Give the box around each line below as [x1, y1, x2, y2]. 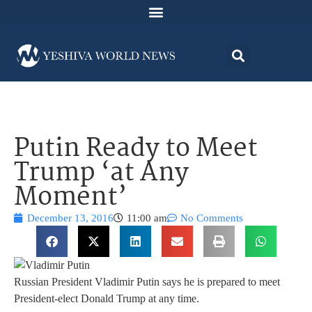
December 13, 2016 [27, 212, 114, 224]
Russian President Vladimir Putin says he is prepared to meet [14, 276, 280, 288]
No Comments [180, 212, 243, 224]
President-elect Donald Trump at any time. [14, 292, 199, 305]
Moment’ [14, 178, 127, 219]
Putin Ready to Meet [14, 129, 258, 171]
